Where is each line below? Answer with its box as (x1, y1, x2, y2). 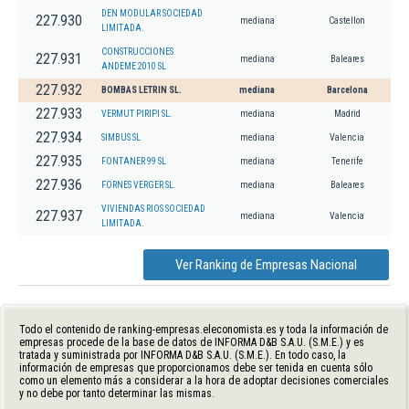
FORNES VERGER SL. (101, 179, 176, 190)
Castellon (329, 15, 365, 26)
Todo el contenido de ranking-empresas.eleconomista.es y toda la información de (19, 322, 388, 336)
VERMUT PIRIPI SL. (101, 108, 173, 119)
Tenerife (330, 155, 363, 166)
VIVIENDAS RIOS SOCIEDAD (101, 203, 205, 214)
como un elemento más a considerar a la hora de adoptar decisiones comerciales (19, 373, 389, 387)
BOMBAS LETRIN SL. (101, 84, 182, 95)
